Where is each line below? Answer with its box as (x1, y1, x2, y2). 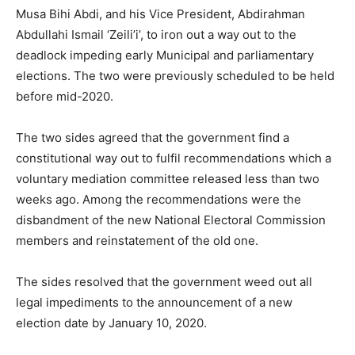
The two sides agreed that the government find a (16, 129, 289, 145)
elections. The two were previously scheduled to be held (16, 67, 334, 83)
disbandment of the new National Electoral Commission (16, 212, 326, 227)
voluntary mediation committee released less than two (16, 170, 319, 186)
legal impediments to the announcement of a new (16, 294, 292, 310)
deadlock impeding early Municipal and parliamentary (16, 47, 314, 63)
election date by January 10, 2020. (16, 315, 207, 330)
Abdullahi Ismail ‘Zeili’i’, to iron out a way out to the (16, 26, 296, 42)
